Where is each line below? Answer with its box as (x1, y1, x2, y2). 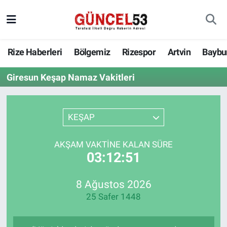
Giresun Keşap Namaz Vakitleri (6, 71, 135, 83)
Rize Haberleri (8, 47, 62, 58)
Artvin (167, 47, 191, 58)
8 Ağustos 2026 (75, 178, 152, 191)
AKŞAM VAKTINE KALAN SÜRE (54, 139, 173, 149)
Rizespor (122, 47, 156, 58)
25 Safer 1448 (86, 192, 141, 202)
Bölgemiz (74, 47, 110, 58)
